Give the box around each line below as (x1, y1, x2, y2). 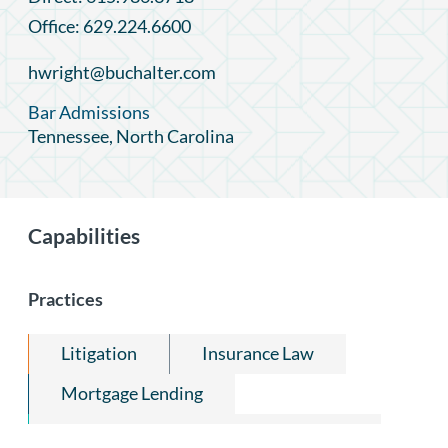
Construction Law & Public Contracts (61, 421, 349, 444)
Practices (28, 287, 103, 310)
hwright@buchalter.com (28, 60, 216, 83)
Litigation (61, 341, 137, 364)
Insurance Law (202, 341, 314, 364)
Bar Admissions (28, 100, 150, 123)
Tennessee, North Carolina (28, 124, 234, 147)
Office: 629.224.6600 (28, 14, 191, 37)
